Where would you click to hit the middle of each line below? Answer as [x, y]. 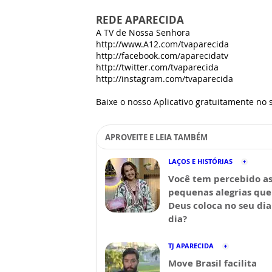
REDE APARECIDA [140, 20]
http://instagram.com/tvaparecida [165, 79]
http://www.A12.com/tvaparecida [162, 44]
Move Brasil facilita [212, 263]
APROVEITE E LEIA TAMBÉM [156, 137]
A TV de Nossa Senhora [143, 32]
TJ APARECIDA [191, 246]
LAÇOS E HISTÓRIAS [200, 161]
